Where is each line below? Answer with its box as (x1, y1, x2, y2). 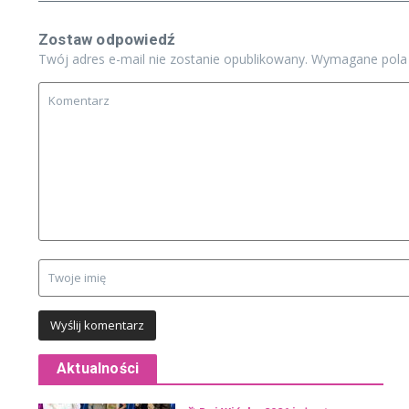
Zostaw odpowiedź (38, 30, 176, 49)
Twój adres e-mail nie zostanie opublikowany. (38, 50, 308, 68)
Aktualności (57, 360, 140, 378)
